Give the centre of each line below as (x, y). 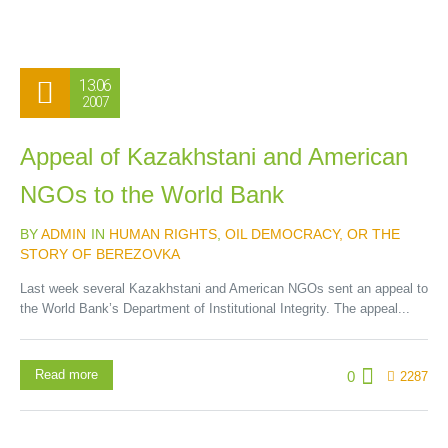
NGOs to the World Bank (152, 194)
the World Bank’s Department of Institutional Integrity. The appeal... (215, 308)
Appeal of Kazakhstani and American (214, 156)
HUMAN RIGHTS (163, 234)
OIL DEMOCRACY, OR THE (312, 234)
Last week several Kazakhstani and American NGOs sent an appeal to (224, 288)
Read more (66, 374)
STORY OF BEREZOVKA (100, 254)
